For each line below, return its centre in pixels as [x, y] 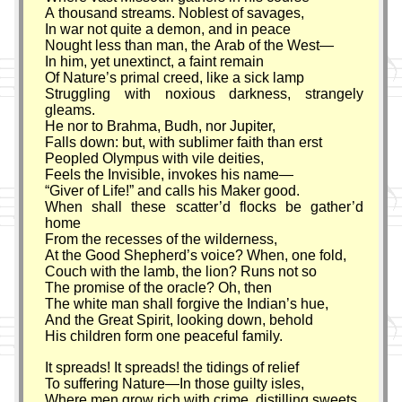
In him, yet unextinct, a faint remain [155, 62]
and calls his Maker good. [217, 191]
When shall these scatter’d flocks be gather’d [205, 207]
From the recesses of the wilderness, [162, 240]
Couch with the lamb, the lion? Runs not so [181, 272]
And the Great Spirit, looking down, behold [179, 320]
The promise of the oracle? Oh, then [159, 288]
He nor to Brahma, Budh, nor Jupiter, [161, 127]
